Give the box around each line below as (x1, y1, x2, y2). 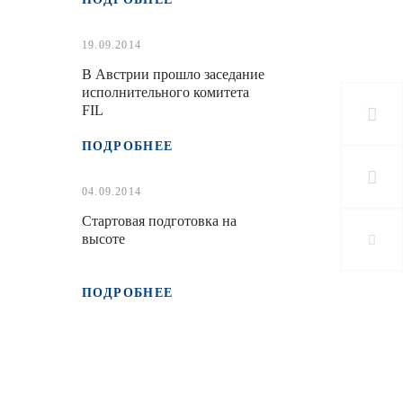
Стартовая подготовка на (81, 213, 237, 228)
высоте (81, 231, 125, 246)
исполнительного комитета (81, 85, 249, 100)
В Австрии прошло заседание (81, 67, 264, 82)
